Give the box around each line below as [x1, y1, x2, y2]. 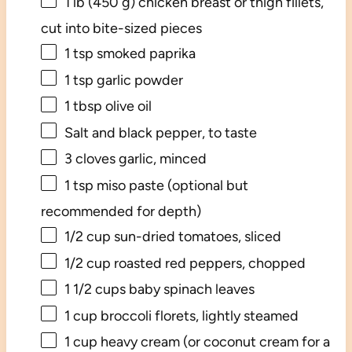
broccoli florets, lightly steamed [97, 306, 299, 324]
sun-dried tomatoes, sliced [110, 228, 281, 246]
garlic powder [93, 71, 183, 89]
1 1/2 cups [64, 280, 126, 299]
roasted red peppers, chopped [110, 254, 306, 272]
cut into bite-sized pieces [40, 20, 202, 38]
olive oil [101, 97, 152, 115]
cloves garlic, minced [71, 150, 207, 168]
